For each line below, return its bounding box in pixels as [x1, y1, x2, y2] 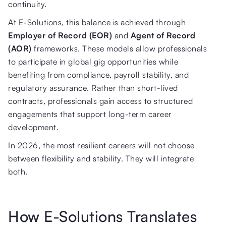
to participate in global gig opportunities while [8, 56, 178, 67]
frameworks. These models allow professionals [31, 43, 207, 53]
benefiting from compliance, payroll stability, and [8, 69, 189, 80]
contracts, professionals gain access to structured [8, 95, 193, 106]
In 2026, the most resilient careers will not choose [8, 140, 195, 150]
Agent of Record [130, 30, 195, 40]
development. [8, 122, 59, 132]
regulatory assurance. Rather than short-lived [8, 82, 178, 93]
